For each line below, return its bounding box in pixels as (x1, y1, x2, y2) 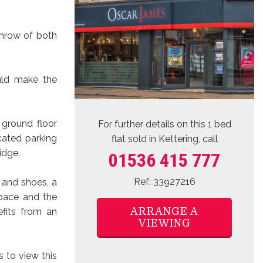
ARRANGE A (130, 199, 198, 211)
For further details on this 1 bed (97, 112, 231, 124)
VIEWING (138, 211, 191, 223)
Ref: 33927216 (133, 170, 195, 181)
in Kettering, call (146, 127, 218, 139)
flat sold (111, 127, 147, 139)
